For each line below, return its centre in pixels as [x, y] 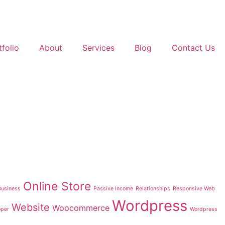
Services [98, 48]
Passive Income [113, 189]
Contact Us [193, 48]
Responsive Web [194, 189]
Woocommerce [81, 208]
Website [31, 207]
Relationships [153, 189]
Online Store [57, 186]
